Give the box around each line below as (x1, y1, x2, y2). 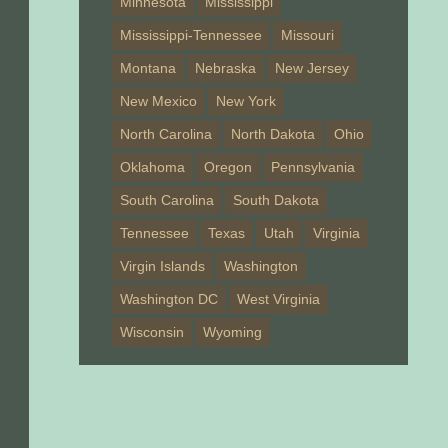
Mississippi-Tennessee (120, 27, 263, 43)
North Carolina (120, 126, 213, 142)
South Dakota (233, 192, 320, 208)
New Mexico (120, 93, 198, 109)
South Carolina (120, 192, 215, 208)
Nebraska (195, 60, 257, 76)
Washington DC (120, 291, 219, 307)
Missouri (281, 27, 335, 43)
